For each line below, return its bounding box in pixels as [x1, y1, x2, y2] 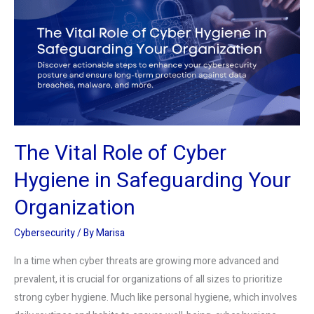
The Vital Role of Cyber [14, 138, 226, 170]
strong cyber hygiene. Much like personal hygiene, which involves [14, 290, 297, 306]
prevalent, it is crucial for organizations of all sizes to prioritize [14, 272, 282, 287]
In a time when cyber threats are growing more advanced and [14, 254, 279, 269]
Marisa [96, 226, 125, 241]
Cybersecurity [14, 226, 75, 241]
